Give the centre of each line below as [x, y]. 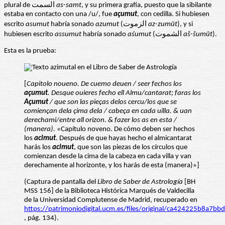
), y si [185, 25]
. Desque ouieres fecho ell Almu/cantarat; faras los [124, 93]
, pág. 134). [41, 218]
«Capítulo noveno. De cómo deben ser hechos [125, 130]
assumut [68, 35]
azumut [107, 25]
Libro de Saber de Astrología [140, 182]
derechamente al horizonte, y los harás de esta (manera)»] [112, 166]
